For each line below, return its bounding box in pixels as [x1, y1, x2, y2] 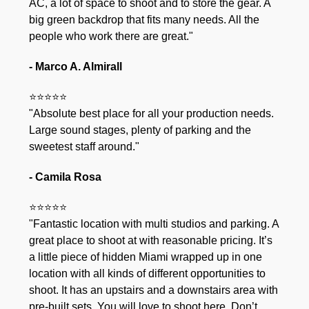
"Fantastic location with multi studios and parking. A [29, 217, 279, 230]
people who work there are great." [29, 30, 194, 42]
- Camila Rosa [29, 170, 102, 183]
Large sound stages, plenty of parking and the [29, 123, 252, 136]
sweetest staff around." [29, 140, 140, 152]
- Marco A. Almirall [29, 60, 123, 72]
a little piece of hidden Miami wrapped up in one [29, 250, 263, 263]
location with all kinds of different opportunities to [29, 267, 266, 279]
